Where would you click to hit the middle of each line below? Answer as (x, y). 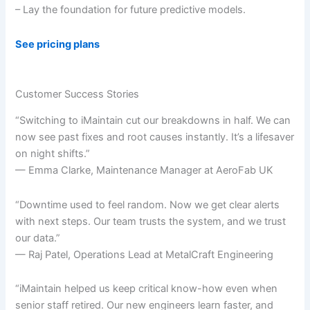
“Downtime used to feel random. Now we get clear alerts (148, 204)
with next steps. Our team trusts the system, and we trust (151, 221)
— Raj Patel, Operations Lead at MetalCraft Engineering (145, 254)
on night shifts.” (53, 154)
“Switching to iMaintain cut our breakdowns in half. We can (153, 121)
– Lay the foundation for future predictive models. (131, 10)
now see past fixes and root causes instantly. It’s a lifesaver (155, 137)
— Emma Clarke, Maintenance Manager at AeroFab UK (145, 171)
